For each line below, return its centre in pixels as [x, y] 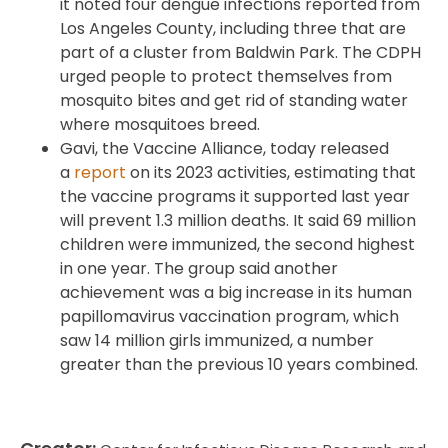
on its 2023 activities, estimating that [271, 173]
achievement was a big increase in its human [236, 293]
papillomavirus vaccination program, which [229, 317]
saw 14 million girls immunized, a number [217, 341]
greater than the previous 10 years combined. [239, 365]
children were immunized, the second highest [237, 245]
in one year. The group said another [199, 269]
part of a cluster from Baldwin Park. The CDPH [240, 53]
